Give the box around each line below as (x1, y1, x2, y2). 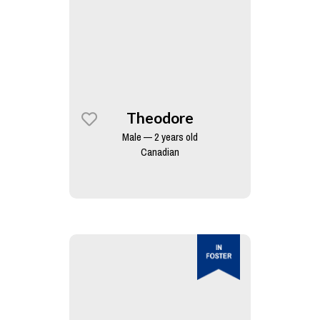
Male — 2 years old (122, 129, 198, 144)
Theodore (126, 109, 194, 126)
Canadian (141, 144, 179, 159)
